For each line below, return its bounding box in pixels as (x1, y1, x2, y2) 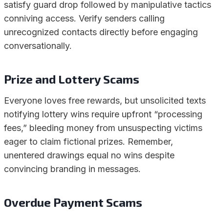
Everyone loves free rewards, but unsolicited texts (4, 95, 206, 106)
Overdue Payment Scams (4, 195, 142, 209)
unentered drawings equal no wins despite (4, 150, 175, 160)
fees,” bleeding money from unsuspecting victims (4, 123, 202, 133)
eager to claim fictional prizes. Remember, (4, 136, 173, 147)
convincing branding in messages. (4, 164, 141, 174)
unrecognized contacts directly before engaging (4, 27, 198, 37)
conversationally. (4, 41, 72, 51)
